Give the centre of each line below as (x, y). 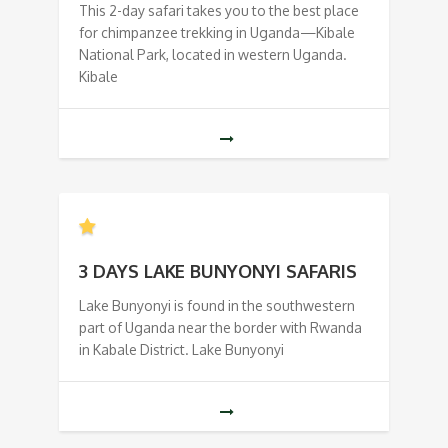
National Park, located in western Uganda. (213, 55)
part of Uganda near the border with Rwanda (220, 328)
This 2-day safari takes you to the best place (219, 11)
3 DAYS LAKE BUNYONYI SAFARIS (218, 271)
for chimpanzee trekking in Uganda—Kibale (217, 33)
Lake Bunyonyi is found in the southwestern (217, 306)
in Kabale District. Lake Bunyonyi (181, 350)
